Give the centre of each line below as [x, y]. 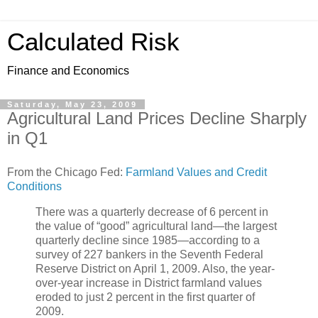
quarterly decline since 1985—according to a [148, 240]
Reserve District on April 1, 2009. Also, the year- [155, 268]
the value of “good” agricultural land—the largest [156, 226]
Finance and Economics [68, 71]
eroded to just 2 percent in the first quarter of [145, 297]
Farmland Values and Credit [196, 172]
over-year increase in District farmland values [149, 283]
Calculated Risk [93, 42]
